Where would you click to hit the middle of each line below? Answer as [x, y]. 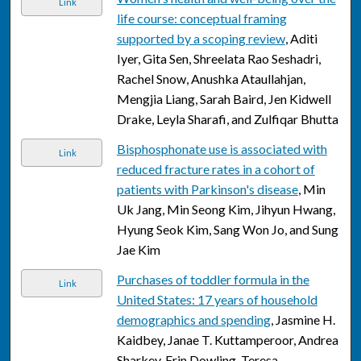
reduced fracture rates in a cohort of [216, 169]
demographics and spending [193, 320]
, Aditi [301, 39]
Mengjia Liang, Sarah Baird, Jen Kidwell [224, 99]
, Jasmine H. [303, 320]
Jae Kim [138, 250]
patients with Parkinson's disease [207, 189]
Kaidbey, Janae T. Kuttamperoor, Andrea [227, 340]
